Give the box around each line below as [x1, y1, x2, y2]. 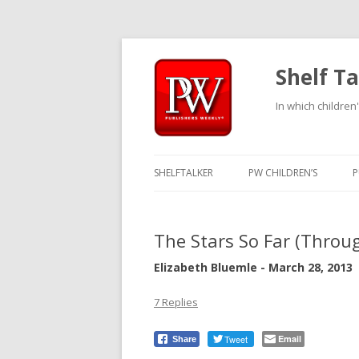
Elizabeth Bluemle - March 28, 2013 [154, 260, 353, 275]
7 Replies [154, 295, 198, 309]
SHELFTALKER [154, 166, 213, 179]
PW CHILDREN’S [248, 166, 317, 179]
